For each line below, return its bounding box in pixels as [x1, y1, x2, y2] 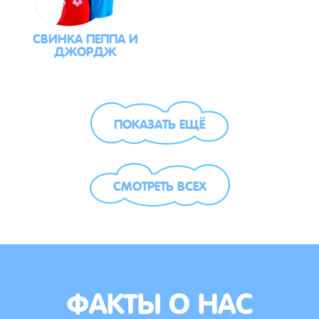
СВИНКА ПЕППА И [32, 24, 138, 51]
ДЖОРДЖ [54, 37, 116, 63]
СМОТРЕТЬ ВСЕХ [113, 172, 206, 198]
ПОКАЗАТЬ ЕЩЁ [114, 110, 205, 136]
